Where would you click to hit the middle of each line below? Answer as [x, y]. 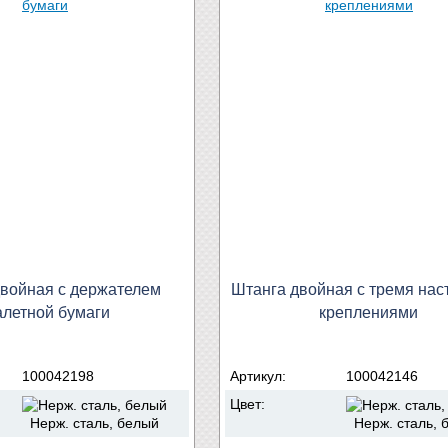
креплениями [368, 312]
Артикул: [260, 375]
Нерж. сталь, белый [90, 423]
